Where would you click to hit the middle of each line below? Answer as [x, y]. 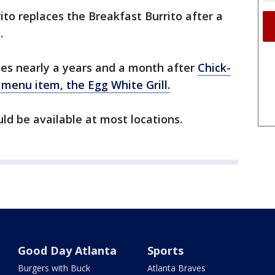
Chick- [214, 68]
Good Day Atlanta [68, 250]
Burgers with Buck [54, 268]
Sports [165, 250]
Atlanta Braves [176, 268]
